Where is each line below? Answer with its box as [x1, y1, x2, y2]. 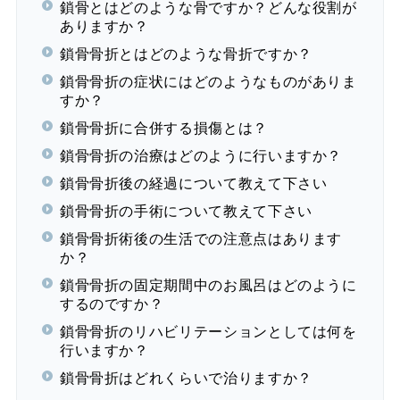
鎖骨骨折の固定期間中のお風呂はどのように [59, 273, 357, 295]
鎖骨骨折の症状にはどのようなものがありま [59, 70, 357, 91]
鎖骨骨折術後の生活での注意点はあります [59, 227, 343, 248]
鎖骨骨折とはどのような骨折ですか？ [59, 42, 312, 63]
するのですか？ [59, 292, 164, 313]
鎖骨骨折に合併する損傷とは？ [59, 116, 268, 137]
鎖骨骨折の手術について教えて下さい [59, 199, 312, 221]
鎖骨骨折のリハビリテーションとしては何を [59, 320, 357, 341]
